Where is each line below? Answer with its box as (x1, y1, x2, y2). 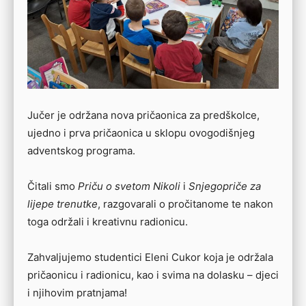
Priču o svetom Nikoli (78, 180, 180, 193)
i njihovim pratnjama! (27, 286, 127, 299)
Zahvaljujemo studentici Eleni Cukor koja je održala (27, 251, 273, 264)
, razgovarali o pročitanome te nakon (98, 197, 273, 210)
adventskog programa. (27, 144, 135, 157)
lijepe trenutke (27, 197, 98, 210)
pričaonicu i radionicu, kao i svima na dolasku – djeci (27, 268, 279, 281)
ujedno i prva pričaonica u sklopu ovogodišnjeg (27, 126, 255, 139)
